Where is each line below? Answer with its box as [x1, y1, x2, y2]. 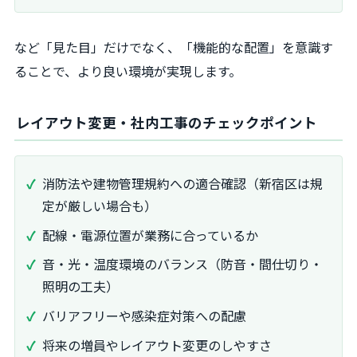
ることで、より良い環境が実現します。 [14, 61, 241, 80]
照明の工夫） [42, 277, 119, 296]
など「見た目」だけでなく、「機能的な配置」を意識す [14, 37, 333, 57]
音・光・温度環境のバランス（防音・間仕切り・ [42, 254, 323, 274]
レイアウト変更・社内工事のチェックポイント [16, 112, 317, 132]
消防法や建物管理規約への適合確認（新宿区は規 [42, 173, 323, 193]
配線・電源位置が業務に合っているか [42, 225, 258, 245]
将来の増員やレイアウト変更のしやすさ [42, 335, 272, 355]
